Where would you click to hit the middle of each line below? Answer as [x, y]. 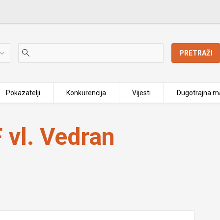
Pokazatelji [23, 93]
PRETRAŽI [196, 53]
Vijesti [141, 93]
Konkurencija [86, 93]
